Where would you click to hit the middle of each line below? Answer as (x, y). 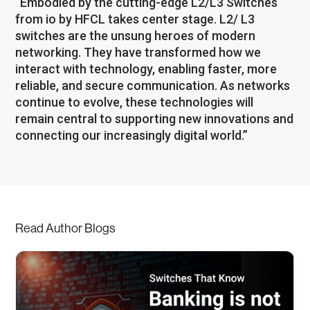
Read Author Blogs (66, 228)
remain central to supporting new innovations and (155, 119)
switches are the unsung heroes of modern (136, 36)
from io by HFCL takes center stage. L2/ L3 (135, 19)
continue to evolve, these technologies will (135, 102)
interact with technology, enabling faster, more (146, 69)
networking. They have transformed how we (138, 52)
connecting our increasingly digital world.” (132, 135)
